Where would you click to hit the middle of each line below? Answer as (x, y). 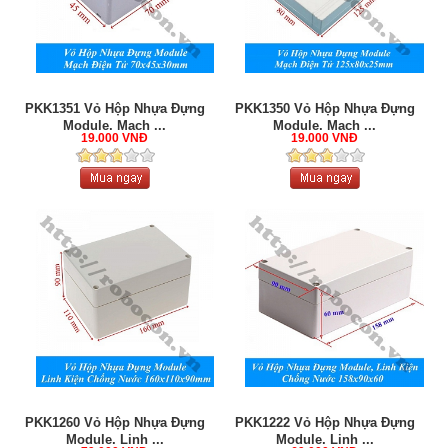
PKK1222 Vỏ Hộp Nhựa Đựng (324, 423)
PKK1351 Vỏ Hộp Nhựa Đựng (114, 108)
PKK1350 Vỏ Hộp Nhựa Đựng (324, 108)
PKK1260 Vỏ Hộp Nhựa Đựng (114, 423)
